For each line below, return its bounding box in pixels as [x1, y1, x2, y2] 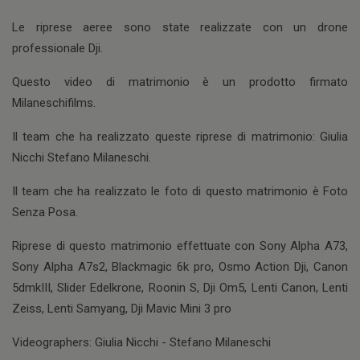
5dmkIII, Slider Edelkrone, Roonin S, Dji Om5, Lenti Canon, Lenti [12, 280, 348, 296]
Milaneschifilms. [12, 96, 96, 111]
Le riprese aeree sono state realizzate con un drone [12, 20, 348, 35]
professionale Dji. [12, 41, 103, 56]
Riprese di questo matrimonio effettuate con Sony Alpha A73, [12, 239, 348, 254]
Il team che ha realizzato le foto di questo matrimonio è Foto [12, 184, 348, 199]
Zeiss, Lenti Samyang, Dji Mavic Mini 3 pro [12, 301, 231, 317]
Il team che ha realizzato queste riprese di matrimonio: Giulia [12, 129, 348, 145]
